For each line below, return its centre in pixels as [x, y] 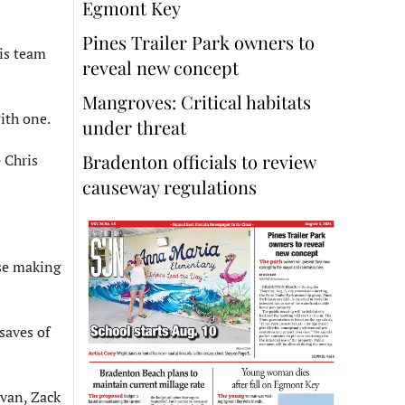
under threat [134, 127]
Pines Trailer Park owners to [198, 42]
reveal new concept [163, 68]
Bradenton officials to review [199, 162]
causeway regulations [170, 187]
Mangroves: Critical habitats [197, 102]
